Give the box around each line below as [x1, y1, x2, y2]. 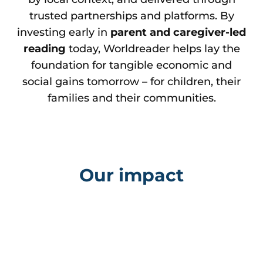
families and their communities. [47, 91, 216, 104]
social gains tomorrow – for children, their [22, 75, 241, 88]
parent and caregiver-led [110, 25, 246, 39]
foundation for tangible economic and [31, 58, 232, 72]
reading [23, 42, 66, 55]
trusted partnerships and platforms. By [29, 9, 234, 22]
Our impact [79, 164, 184, 186]
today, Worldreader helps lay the [65, 42, 240, 55]
